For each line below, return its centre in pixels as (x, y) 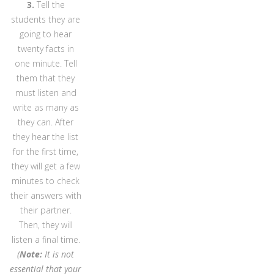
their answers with (46, 195)
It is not (60, 254)
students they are (46, 19)
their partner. (46, 210)
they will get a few (46, 166)
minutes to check (46, 180)
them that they (46, 78)
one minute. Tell (46, 63)
